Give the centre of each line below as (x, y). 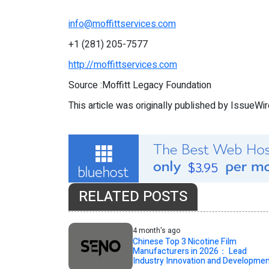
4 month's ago (156, 231)
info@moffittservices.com (122, 24)
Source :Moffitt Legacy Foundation (140, 86)
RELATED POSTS (133, 197)
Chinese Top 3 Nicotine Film (184, 242)
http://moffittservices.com (123, 65)
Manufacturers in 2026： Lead (189, 252)
